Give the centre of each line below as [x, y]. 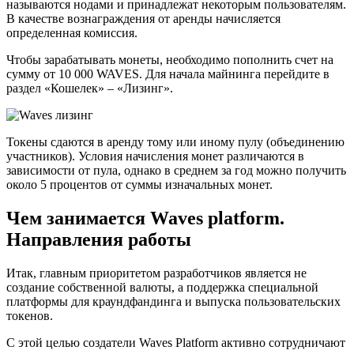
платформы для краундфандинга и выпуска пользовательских [173, 302]
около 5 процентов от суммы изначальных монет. [139, 185]
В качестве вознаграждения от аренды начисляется [143, 19]
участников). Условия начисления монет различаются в [155, 156]
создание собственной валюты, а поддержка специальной [162, 288]
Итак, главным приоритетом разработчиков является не [156, 273]
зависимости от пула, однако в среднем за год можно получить [176, 171]
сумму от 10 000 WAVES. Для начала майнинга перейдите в [168, 74]
